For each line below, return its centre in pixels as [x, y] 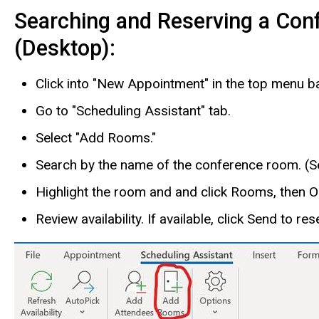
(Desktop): [68, 48]
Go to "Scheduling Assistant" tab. [133, 111]
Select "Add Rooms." [96, 138]
